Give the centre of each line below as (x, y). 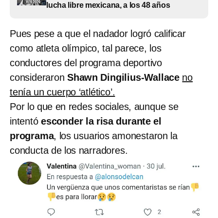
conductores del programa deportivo (86, 63)
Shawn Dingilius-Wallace (124, 77)
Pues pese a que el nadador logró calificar (98, 33)
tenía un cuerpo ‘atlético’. (63, 92)
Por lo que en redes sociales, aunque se (94, 106)
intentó (25, 121)
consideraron (39, 77)
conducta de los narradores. (69, 150)
